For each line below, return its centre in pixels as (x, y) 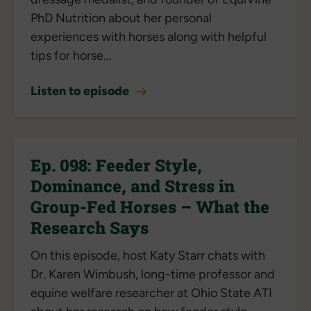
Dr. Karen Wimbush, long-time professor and (153, 274)
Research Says (90, 227)
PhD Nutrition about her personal (121, 18)
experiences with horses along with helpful (149, 36)
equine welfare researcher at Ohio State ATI (151, 293)
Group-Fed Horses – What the (150, 207)
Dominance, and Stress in (133, 186)
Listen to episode (81, 91)
